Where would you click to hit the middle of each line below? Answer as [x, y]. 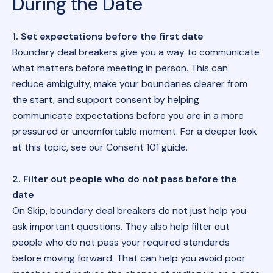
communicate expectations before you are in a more [128, 115]
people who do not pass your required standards [121, 242]
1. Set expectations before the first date [108, 36]
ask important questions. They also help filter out [121, 226]
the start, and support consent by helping [105, 99]
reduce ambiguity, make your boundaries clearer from [129, 83]
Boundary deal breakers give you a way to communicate [136, 52]
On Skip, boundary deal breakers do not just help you [129, 210]
